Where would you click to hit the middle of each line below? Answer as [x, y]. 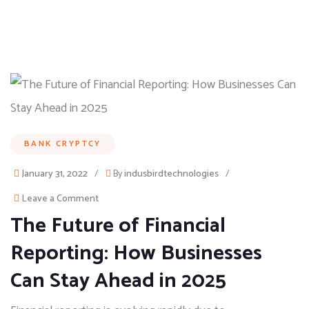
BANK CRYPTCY [63, 144]
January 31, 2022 [54, 174]
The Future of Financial [118, 226]
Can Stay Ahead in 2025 [118, 281]
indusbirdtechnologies [171, 174]
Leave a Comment [60, 199]
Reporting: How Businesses [136, 253]
